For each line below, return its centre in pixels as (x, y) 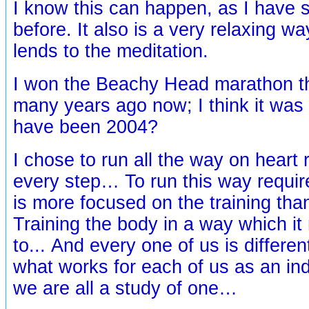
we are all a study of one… (125, 288)
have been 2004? (86, 127)
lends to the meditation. (111, 51)
